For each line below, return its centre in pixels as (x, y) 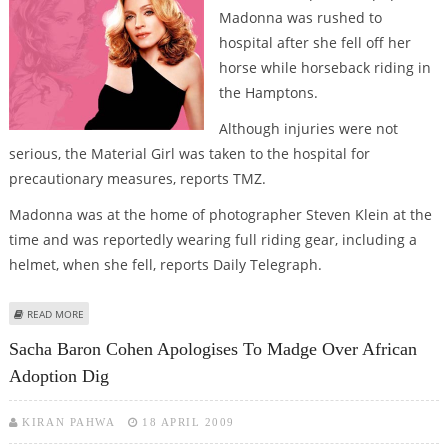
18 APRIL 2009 (188, 422)
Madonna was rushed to (300, 18)
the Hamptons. (268, 93)
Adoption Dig (58, 376)
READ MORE (55, 313)
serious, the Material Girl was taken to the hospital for (189, 153)
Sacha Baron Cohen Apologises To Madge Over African (212, 349)
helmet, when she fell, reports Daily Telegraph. (165, 264)
